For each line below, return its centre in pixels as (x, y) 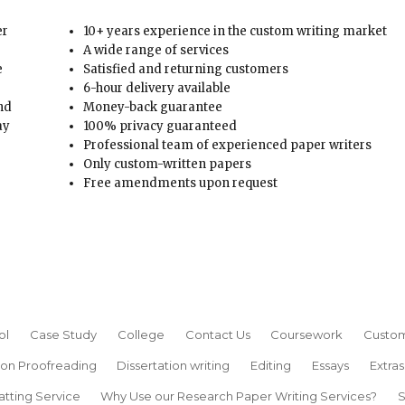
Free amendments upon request (181, 184)
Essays (330, 365)
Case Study (64, 334)
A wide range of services (156, 51)
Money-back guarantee (153, 108)
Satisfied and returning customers (186, 70)
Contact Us (217, 334)
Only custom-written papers (168, 165)
